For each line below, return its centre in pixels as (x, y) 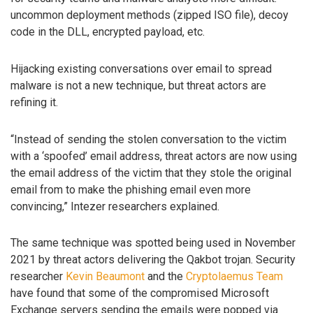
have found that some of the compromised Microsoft (140, 293)
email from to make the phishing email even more (131, 189)
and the (165, 277)
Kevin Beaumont (105, 277)
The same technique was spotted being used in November (153, 243)
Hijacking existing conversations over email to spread (141, 68)
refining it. (34, 102)
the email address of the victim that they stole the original (151, 173)
